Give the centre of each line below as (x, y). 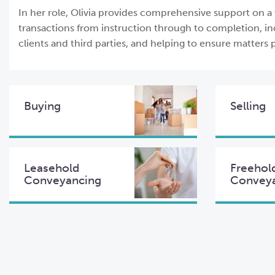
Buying (42, 106)
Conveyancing (63, 180)
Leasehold (52, 168)
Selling (248, 106)
